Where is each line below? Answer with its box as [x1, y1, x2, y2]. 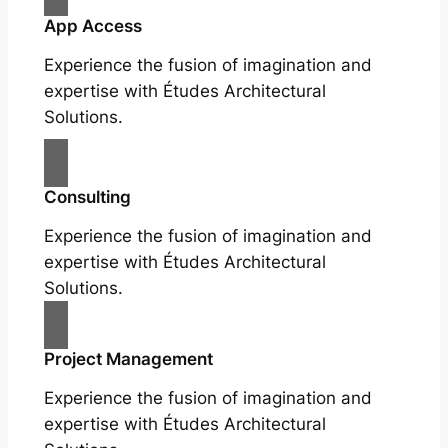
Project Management [43, 349, 213, 370]
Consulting [43, 187, 131, 208]
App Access [43, 16, 142, 37]
